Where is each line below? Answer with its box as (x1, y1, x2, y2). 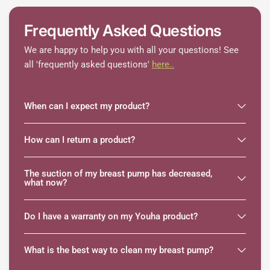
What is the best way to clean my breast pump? (24, 244, 213, 256)
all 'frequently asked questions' (24, 58, 152, 70)
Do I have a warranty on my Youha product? (24, 210, 198, 222)
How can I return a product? (24, 134, 135, 145)
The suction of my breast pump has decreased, (24, 168, 212, 179)
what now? (24, 177, 67, 188)
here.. (152, 58, 175, 70)
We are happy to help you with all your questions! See (24, 44, 239, 55)
